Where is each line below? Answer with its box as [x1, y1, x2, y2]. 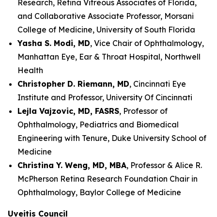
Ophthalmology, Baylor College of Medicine [17, 187, 181, 197]
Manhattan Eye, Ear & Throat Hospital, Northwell [17, 52, 201, 62]
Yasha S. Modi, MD [17, 38, 90, 48]
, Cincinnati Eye [129, 79, 186, 89]
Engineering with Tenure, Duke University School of [17, 133, 206, 143]
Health [17, 65, 45, 75]
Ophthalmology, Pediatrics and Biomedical [17, 120, 179, 129]
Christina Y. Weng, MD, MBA [17, 160, 126, 170]
